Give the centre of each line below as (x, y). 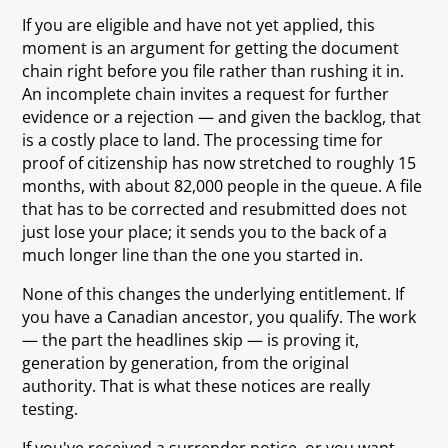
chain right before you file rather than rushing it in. (213, 70)
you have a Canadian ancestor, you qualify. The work (219, 316)
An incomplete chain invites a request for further (206, 93)
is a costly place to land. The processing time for (203, 139)
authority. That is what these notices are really (196, 385)
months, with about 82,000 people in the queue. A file (222, 185)
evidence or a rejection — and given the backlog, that (222, 116)
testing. (50, 408)
